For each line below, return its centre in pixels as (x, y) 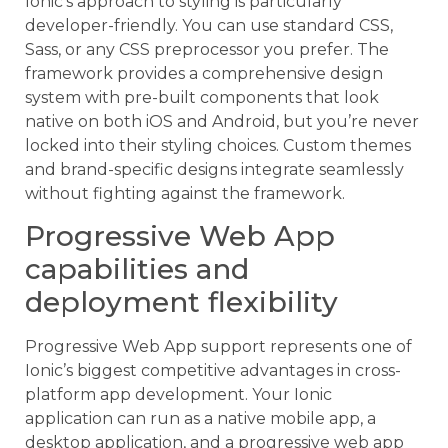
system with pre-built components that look (202, 97)
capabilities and (137, 269)
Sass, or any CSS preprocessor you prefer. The (207, 49)
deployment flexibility (181, 302)
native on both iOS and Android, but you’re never (222, 121)
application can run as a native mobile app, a (200, 419)
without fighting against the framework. (185, 193)
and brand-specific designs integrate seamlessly (214, 169)
